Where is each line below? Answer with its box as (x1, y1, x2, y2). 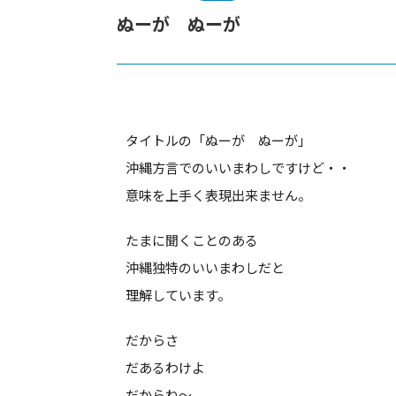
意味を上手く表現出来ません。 (126, 186, 311, 204)
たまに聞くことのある (126, 231, 258, 249)
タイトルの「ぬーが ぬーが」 (126, 131, 311, 149)
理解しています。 (126, 286, 231, 304)
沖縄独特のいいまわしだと (126, 258, 285, 277)
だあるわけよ (126, 358, 205, 377)
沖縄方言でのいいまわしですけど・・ (126, 158, 351, 177)
